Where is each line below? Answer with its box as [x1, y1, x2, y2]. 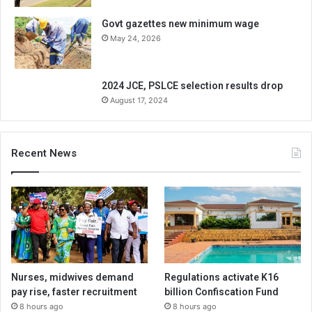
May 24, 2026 [110, 33, 161, 43]
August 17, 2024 [110, 95, 168, 105]
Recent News [11, 146, 77, 159]
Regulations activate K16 [164, 271, 279, 283]
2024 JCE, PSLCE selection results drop [102, 79, 283, 91]
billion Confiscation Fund [164, 286, 279, 297]
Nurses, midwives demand [11, 271, 134, 283]
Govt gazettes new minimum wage [102, 17, 259, 29]
